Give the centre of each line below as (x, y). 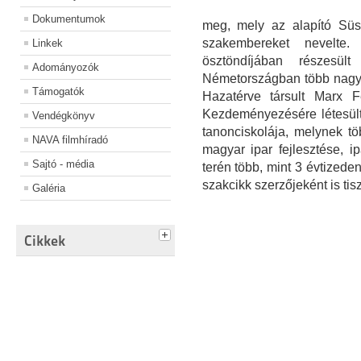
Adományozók (66, 68)
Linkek (48, 44)
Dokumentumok (69, 19)
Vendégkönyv (64, 116)
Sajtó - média (63, 164)
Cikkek (45, 241)
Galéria (49, 189)
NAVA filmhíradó (70, 140)
